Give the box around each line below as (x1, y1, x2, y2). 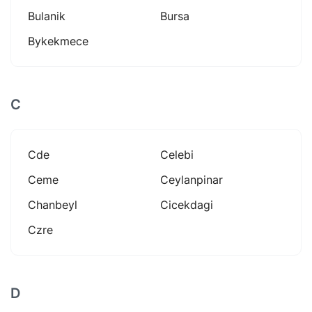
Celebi (160, 147, 194, 162)
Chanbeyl (28, 197, 77, 212)
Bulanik (28, 8, 65, 23)
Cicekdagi (160, 197, 213, 212)
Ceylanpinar (160, 172, 223, 187)
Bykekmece (28, 33, 88, 48)
